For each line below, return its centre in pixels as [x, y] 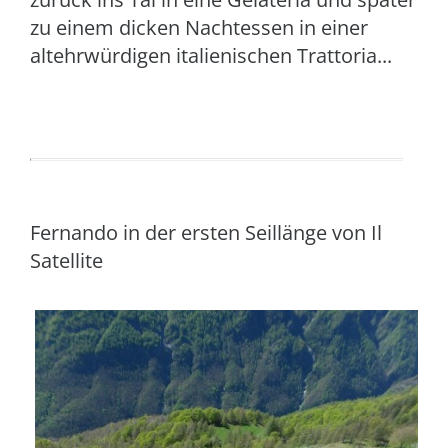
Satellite [66, 260]
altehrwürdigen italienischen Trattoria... [211, 55]
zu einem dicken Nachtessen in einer [199, 27]
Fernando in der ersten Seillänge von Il [206, 232]
